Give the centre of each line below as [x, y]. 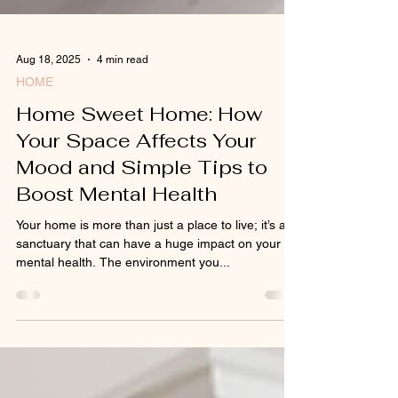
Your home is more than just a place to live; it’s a [151, 257]
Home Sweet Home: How [139, 146]
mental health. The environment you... [123, 295]
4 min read [123, 92]
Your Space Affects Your [136, 173]
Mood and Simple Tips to [142, 199]
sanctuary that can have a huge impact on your [148, 276]
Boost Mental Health [116, 226]
